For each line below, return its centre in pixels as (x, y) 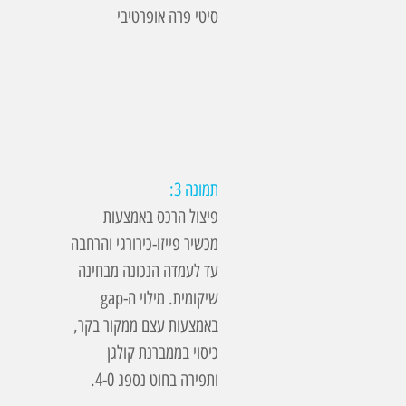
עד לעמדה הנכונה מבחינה (148, 271)
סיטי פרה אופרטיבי (168, 16)
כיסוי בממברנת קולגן (163, 353)
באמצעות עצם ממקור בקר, (146, 325)
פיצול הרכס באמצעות (161, 217)
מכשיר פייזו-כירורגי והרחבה (145, 244)
